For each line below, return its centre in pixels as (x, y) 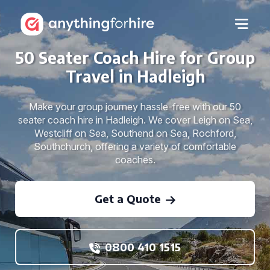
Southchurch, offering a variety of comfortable (135, 146)
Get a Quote (128, 199)
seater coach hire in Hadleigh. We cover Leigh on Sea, (135, 120)
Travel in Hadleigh (135, 76)
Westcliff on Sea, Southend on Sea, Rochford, (135, 133)
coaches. (135, 160)
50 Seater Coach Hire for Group (135, 58)
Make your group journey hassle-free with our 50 (135, 107)
